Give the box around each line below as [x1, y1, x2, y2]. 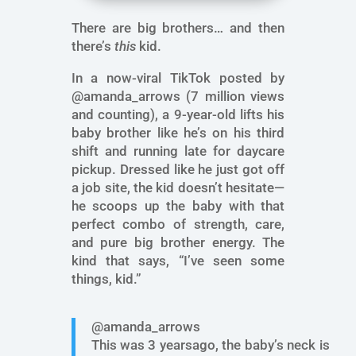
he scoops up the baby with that [71, 198, 285, 215]
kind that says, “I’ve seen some [71, 253, 285, 269]
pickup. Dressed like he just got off [71, 161, 285, 178]
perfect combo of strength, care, [71, 216, 285, 233]
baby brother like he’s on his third [71, 125, 285, 141]
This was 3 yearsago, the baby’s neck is [91, 337, 330, 354]
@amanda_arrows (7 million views [71, 88, 285, 105]
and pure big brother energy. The [71, 234, 285, 251]
